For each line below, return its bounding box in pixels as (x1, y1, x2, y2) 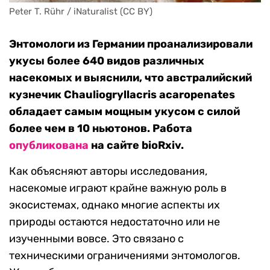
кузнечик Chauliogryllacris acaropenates (9, 88, 235, 102)
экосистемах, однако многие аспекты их (9, 198, 220, 212)
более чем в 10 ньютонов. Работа (9, 122, 192, 136)
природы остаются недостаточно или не (9, 215, 220, 229)
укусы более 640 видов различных (9, 54, 204, 68)
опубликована (9, 139, 89, 152)
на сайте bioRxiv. (89, 139, 184, 152)
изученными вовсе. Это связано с (9, 232, 184, 246)
